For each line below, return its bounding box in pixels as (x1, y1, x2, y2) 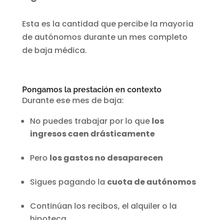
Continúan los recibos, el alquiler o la (29, 200, 177, 212)
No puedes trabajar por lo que (29, 115, 152, 127)
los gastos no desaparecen (49, 152, 163, 164)
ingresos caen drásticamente (29, 128, 155, 140)
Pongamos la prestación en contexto (22, 85, 162, 95)
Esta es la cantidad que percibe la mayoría (22, 18, 193, 30)
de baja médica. (22, 45, 87, 56)
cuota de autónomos (107, 176, 196, 188)
